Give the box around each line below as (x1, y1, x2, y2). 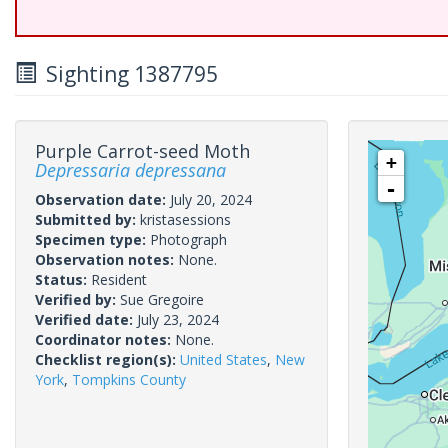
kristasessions (140, 210, 231, 229)
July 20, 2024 (170, 190, 252, 209)
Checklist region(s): (35, 350, 180, 369)
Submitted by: (35, 210, 140, 229)
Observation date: (35, 190, 170, 209)
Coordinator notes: (35, 330, 175, 349)
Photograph (150, 230, 227, 249)
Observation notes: (35, 250, 178, 269)
